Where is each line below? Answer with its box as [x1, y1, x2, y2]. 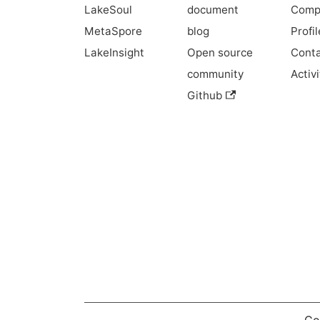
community [187, 67, 244, 81]
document [187, 3, 239, 16]
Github [187, 89, 223, 102]
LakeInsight [84, 46, 144, 59]
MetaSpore [84, 24, 142, 38]
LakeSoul [84, 3, 132, 16]
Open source [187, 46, 254, 59]
